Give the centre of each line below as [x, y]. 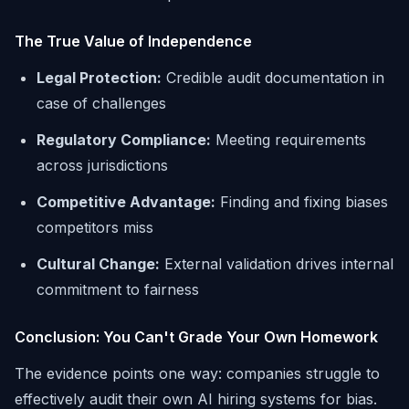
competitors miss [95, 227]
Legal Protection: [99, 78]
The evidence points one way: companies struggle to [197, 373]
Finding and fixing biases [302, 202]
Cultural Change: [98, 264]
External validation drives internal [277, 264]
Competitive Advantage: [126, 202]
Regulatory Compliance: [124, 140]
